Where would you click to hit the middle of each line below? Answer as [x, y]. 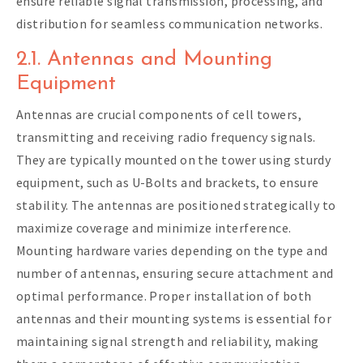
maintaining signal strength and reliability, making [168, 341]
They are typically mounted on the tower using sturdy [174, 159]
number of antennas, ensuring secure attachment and [175, 273]
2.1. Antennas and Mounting [144, 59]
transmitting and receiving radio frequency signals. [166, 137]
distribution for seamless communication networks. [169, 23]
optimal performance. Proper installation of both [164, 295]
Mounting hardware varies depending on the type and [172, 250]
